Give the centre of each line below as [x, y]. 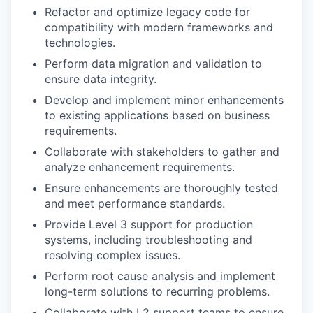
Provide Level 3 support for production [149, 224]
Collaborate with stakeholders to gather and [162, 151]
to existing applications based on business [157, 115]
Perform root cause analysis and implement [160, 276]
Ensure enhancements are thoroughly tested [161, 188]
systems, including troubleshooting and [148, 239]
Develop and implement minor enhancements [164, 100]
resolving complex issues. [112, 255]
